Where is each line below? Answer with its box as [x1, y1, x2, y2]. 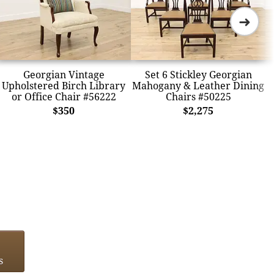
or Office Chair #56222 [11, 89, 116, 103]
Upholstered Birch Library [2, 78, 125, 92]
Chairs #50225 [165, 89, 231, 103]
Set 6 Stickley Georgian [144, 67, 252, 81]
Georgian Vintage [23, 67, 105, 81]
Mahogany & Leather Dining [132, 78, 264, 92]
